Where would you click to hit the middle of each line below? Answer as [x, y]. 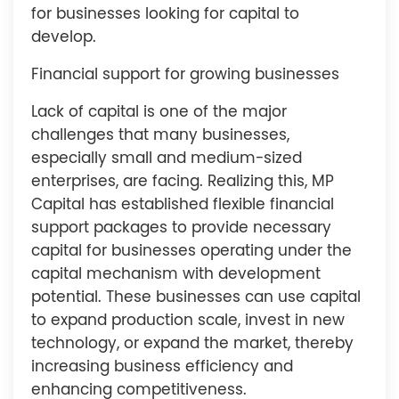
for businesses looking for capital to [165, 14]
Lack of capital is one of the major [159, 112]
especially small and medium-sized [167, 159]
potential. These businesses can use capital [196, 297]
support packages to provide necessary [181, 228]
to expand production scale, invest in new [188, 321]
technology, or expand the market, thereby [192, 344]
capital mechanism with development [176, 274]
